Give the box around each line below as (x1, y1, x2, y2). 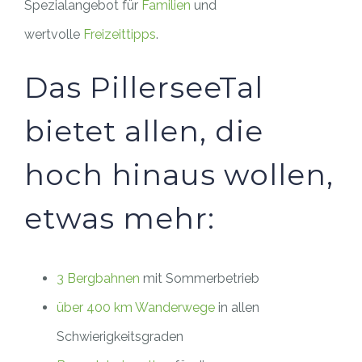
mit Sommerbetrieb (140, 271, 259, 287)
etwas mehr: (24, 200, 215, 237)
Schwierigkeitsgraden (57, 329, 183, 345)
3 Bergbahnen (57, 271, 140, 287)
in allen (215, 300, 259, 316)
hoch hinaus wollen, (24, 157, 334, 193)
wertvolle (24, 27, 83, 43)
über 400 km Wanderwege (57, 300, 215, 316)
